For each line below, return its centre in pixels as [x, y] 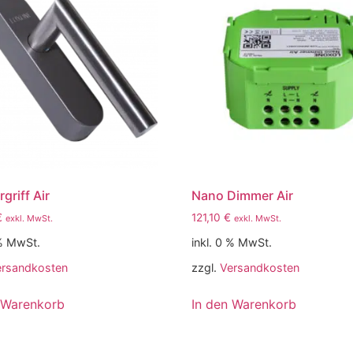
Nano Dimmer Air [243, 195]
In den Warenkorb [244, 304]
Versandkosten [260, 267]
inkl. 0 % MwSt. [232, 242]
